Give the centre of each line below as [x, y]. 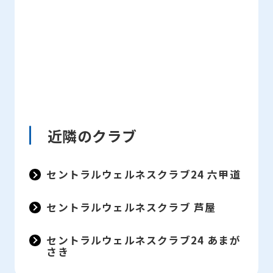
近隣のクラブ [92, 135]
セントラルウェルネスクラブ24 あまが [144, 240]
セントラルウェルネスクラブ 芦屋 [131, 207]
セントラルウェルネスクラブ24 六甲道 [144, 175]
